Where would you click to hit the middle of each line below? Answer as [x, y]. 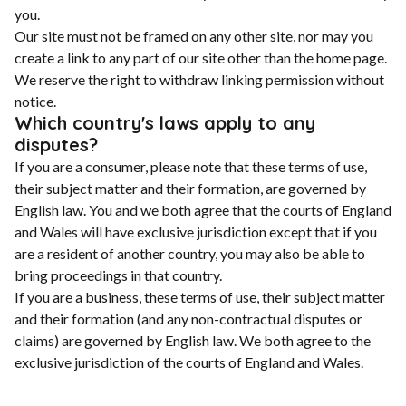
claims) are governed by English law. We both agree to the [193, 340]
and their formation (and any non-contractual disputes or [188, 318]
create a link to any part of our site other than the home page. [201, 57]
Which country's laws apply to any [165, 122]
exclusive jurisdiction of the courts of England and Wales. [189, 362]
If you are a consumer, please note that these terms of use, [191, 166]
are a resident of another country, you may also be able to [190, 253]
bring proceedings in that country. [118, 275]
